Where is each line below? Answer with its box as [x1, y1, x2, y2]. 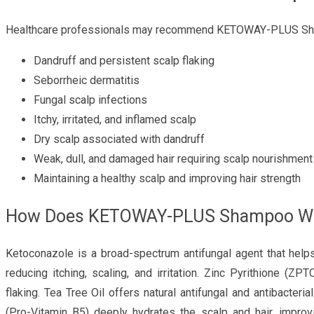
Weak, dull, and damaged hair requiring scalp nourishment [34, 152, 313, 166]
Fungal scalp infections [34, 93, 147, 107]
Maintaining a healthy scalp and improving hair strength [34, 172, 301, 186]
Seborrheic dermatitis [34, 74, 139, 88]
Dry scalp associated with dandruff [34, 132, 205, 146]
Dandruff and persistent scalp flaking [34, 54, 214, 68]
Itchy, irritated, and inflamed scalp [34, 113, 196, 127]
